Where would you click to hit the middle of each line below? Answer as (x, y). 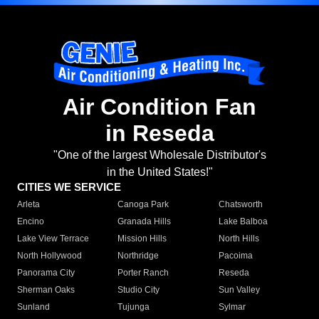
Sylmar (232, 307)
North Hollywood (49, 256)
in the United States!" (159, 172)
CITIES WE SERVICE (69, 187)
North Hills (239, 239)
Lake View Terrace (53, 239)
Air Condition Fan (159, 107)
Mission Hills (142, 239)
